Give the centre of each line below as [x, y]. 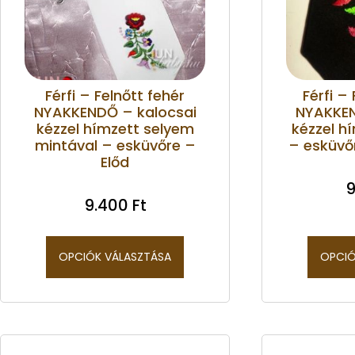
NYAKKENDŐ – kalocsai [115, 112]
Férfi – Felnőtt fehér [115, 95]
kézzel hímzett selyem [115, 128]
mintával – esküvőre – [115, 145]
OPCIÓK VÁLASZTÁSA [115, 256]
